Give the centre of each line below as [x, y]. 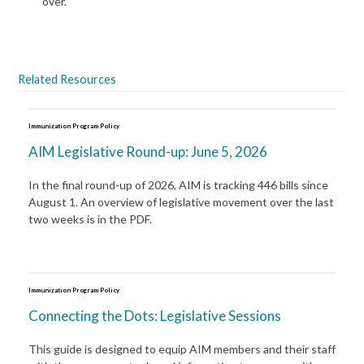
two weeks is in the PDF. [90, 219]
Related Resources [67, 79]
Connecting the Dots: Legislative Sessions [154, 316]
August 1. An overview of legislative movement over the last [181, 202]
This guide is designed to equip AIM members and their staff [182, 349]
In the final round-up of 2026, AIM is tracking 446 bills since [178, 185]
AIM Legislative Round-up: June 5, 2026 [147, 152]
